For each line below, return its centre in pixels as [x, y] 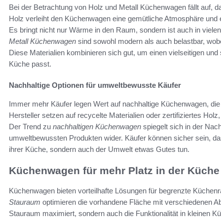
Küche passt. [30, 64]
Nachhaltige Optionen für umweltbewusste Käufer [95, 85]
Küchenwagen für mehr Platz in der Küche [114, 171]
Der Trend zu [31, 127]
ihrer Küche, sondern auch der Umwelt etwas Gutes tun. [99, 149]
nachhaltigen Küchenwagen [97, 127]
